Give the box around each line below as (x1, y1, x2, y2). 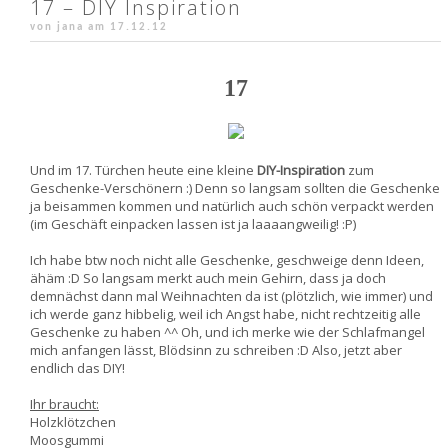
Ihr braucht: (30, 395, 99, 413)
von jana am (30, 22, 110, 33)
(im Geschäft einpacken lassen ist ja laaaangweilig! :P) (30, 215, 356, 233)
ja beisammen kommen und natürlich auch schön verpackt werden (30, 197, 434, 215)
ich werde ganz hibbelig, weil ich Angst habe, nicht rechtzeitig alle (30, 305, 421, 323)
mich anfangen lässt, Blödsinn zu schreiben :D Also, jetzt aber (30, 341, 402, 359)
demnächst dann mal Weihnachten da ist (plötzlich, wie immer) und (30, 287, 433, 305)
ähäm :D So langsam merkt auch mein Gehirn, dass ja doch (30, 269, 386, 287)
